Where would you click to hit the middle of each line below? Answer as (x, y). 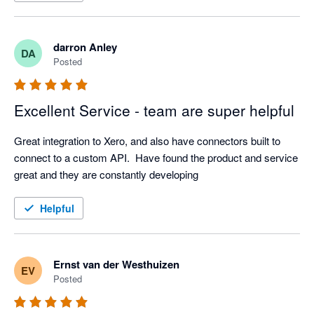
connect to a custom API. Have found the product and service (156, 158)
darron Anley (85, 47)
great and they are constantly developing (106, 175)
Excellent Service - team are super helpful (154, 110)
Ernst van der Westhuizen (116, 265)
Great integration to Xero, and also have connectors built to (147, 141)
